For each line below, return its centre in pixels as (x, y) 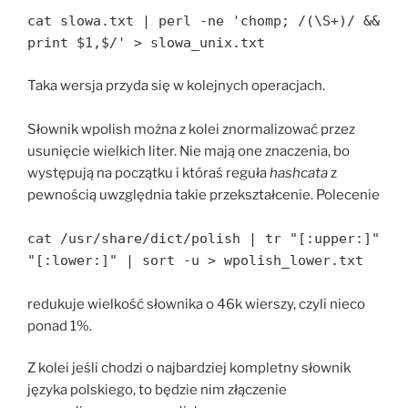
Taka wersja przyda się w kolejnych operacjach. (176, 85)
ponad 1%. (60, 326)
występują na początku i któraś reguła (148, 173)
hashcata (299, 173)
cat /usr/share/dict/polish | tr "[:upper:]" (204, 238)
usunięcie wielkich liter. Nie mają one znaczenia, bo (189, 151)
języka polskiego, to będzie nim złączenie (157, 390)
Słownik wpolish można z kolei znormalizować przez (191, 129)
